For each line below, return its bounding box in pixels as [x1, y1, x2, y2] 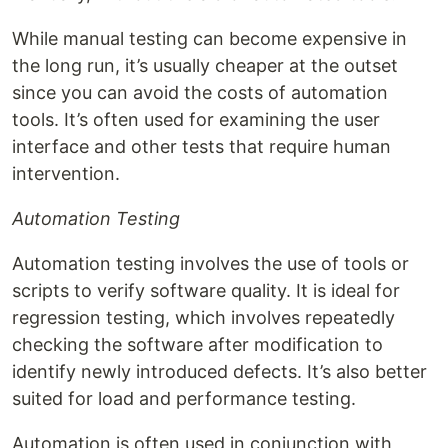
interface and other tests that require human [12, 136, 391, 158]
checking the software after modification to [12, 334, 383, 356]
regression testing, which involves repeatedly [12, 307, 395, 329]
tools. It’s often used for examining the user [12, 109, 380, 131]
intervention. [12, 163, 120, 185]
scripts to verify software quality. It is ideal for [12, 280, 400, 302]
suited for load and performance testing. [12, 388, 356, 410]
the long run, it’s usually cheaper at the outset [12, 55, 398, 77]
